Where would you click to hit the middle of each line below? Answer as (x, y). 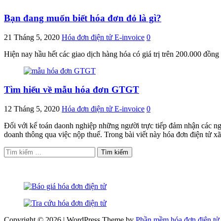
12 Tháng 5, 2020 (32, 109)
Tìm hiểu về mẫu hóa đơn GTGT (72, 90)
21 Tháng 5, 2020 (32, 37)
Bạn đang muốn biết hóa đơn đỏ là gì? (83, 18)
